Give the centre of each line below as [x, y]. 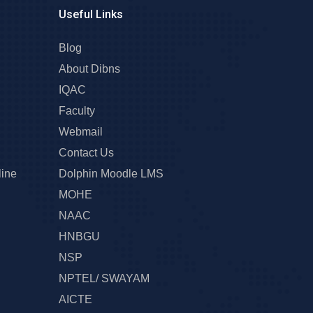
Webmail [80, 131]
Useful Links [90, 14]
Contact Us [86, 152]
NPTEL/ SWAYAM [104, 278]
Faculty [77, 110]
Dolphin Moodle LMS [111, 173]
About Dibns [89, 68]
